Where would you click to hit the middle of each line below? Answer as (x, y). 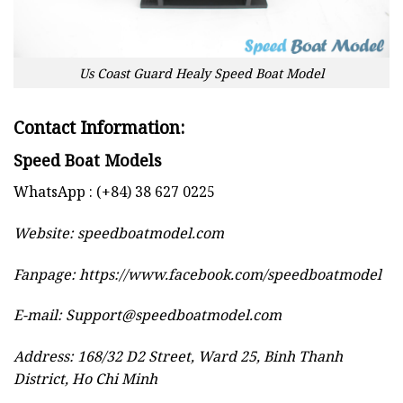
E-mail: (40, 315)
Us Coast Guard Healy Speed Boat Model (201, 73)
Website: (45, 233)
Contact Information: (99, 128)
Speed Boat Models (88, 161)
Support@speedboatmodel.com (174, 315)
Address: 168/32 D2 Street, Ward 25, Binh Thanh (178, 357)
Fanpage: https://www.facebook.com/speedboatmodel (197, 274)
